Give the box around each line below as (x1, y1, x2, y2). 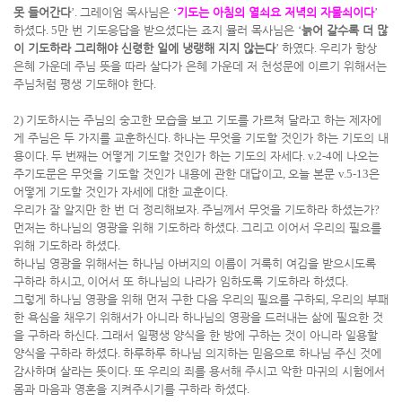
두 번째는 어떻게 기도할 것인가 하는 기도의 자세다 (51, 149, 302, 162)
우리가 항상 (319, 41, 377, 55)
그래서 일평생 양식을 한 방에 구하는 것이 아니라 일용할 (101, 328, 378, 342)
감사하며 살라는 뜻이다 (13, 364, 128, 378)
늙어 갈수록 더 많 (301, 23, 388, 37)
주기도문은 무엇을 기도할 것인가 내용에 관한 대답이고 (13, 167, 283, 180)
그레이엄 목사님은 (80, 5, 173, 19)
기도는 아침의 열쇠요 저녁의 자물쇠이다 (177, 5, 374, 19)
